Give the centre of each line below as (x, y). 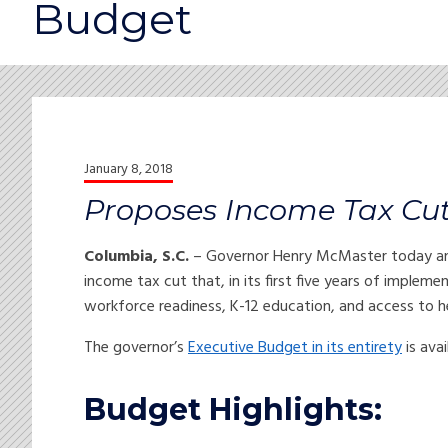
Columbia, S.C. (136, 257)
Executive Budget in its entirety (295, 348)
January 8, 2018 (128, 170)
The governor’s (136, 348)
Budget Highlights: (233, 410)
